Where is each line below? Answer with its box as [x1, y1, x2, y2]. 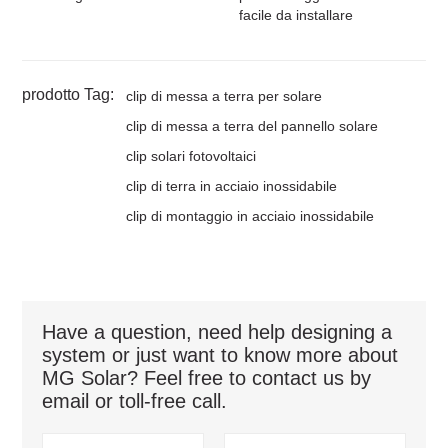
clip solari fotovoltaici [126, 147, 257, 164]
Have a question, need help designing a [42, 320, 393, 343]
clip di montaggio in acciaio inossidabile [126, 207, 375, 224]
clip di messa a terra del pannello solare [126, 117, 379, 134]
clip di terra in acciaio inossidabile [126, 177, 338, 194]
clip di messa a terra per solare [126, 87, 323, 104]
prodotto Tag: [22, 85, 115, 103]
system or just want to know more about [42, 343, 399, 366]
